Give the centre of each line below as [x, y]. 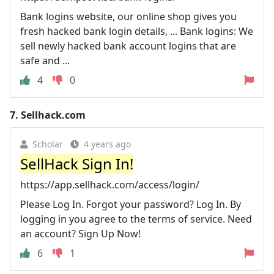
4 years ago [107, 144]
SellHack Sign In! [77, 163]
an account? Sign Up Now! [80, 233]
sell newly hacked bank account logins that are [128, 46]
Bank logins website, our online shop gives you [128, 16]
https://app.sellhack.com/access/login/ [110, 184]
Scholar [48, 144]
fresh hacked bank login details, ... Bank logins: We [137, 31]
